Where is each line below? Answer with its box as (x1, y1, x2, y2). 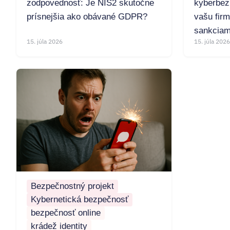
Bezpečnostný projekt (31, 181, 114, 191)
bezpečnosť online (31, 208, 101, 218)
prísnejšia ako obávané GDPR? (27, 12, 147, 22)
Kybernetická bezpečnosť (31, 195, 128, 205)
